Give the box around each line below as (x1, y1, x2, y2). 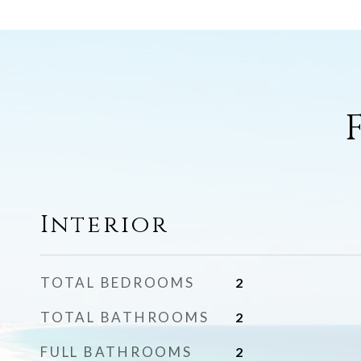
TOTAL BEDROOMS (40, 274, 195, 291)
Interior (40, 210, 169, 241)
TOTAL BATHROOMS (40, 309, 210, 326)
